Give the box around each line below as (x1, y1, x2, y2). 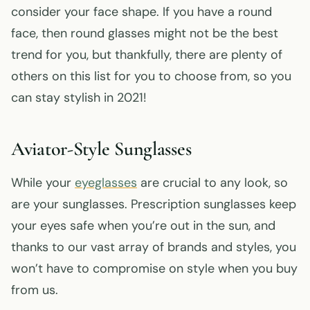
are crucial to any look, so (137, 174, 288, 191)
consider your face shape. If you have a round (11, 3, 272, 20)
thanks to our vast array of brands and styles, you (11, 238, 296, 255)
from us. (11, 281, 58, 298)
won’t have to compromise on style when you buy (11, 259, 298, 277)
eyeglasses (75, 174, 137, 191)
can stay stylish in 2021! (11, 89, 147, 106)
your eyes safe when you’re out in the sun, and (11, 217, 275, 234)
